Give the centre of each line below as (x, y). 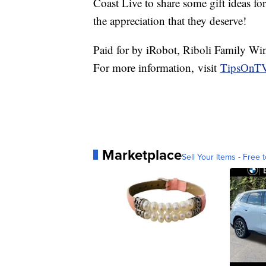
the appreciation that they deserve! (170, 20)
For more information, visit (157, 67)
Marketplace (142, 155)
